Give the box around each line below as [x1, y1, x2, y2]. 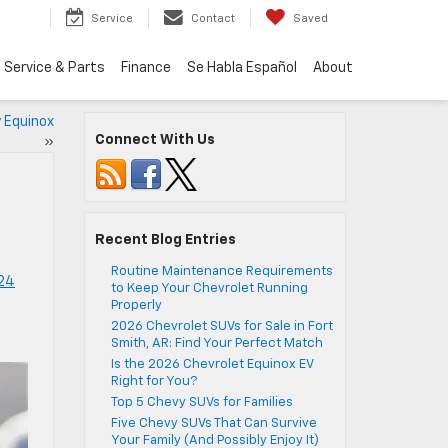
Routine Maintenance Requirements [110, 265, 333, 278]
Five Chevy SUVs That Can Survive [110, 417, 317, 430]
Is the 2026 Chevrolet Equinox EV [110, 358, 313, 371]
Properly [110, 299, 165, 312]
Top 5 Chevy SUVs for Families [110, 396, 299, 409]
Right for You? [110, 375, 200, 388]
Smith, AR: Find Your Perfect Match [110, 337, 326, 350]
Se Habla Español [187, 61, 297, 76]
